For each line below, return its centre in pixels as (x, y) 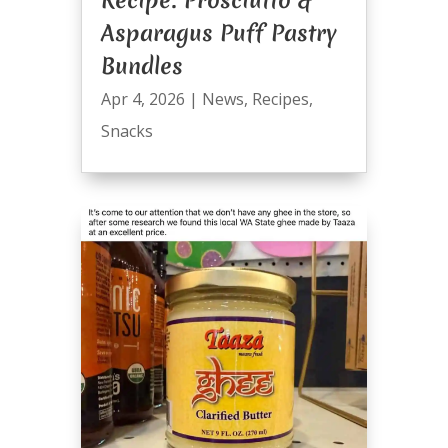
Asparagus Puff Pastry (218, 32)
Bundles (141, 65)
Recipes (280, 98)
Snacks (126, 130)
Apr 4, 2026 (142, 98)
